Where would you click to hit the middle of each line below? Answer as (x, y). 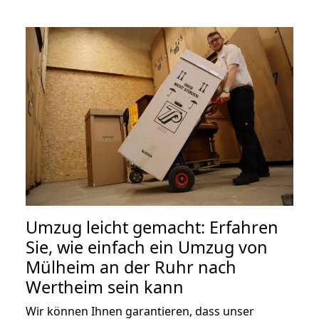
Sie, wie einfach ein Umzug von (147, 247)
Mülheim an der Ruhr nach (131, 267)
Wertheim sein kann (105, 287)
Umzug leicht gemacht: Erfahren (152, 227)
